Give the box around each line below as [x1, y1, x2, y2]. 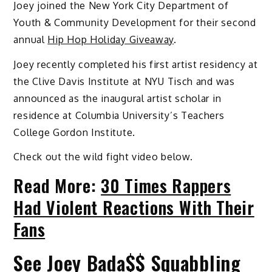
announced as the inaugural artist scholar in [13, 92, 222, 104]
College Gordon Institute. [13, 126, 135, 138]
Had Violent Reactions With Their [13, 195, 254, 220]
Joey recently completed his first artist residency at [13, 58, 258, 70]
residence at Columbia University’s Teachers [13, 109, 225, 121]
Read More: [13, 173, 101, 199]
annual [13, 33, 48, 46]
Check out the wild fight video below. [13, 151, 193, 163]
